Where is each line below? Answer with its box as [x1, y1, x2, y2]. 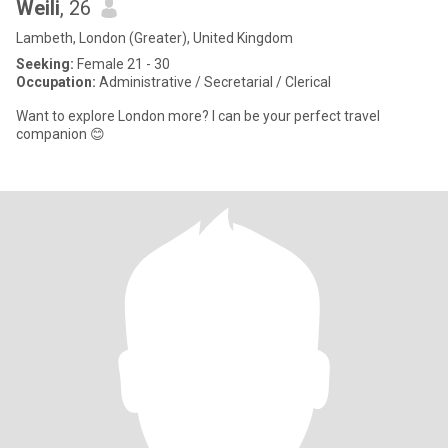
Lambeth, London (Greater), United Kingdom [16, 30, 293, 46]
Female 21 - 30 [74, 56, 170, 72]
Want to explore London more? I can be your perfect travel [16, 108, 380, 124]
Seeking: [16, 56, 74, 72]
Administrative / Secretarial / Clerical [96, 74, 331, 90]
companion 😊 [16, 126, 105, 142]
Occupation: [16, 74, 96, 90]
